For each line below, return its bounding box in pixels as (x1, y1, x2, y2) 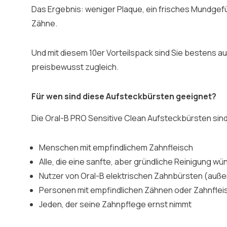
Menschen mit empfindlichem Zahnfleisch (39, 142, 193, 153)
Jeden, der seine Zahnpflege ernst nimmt (39, 199, 192, 210)
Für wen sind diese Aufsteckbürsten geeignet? (31, 91, 216, 102)
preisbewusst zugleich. (31, 61, 119, 72)
